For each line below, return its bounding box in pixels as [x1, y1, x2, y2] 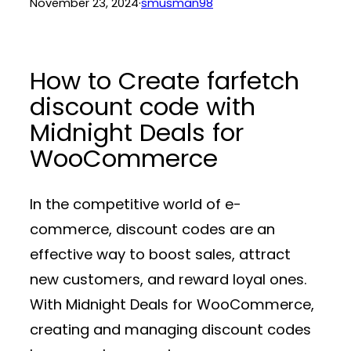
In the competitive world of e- [30, 194, 241, 214]
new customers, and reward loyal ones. [30, 269, 307, 289]
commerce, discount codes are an [30, 219, 275, 239]
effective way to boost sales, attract [30, 244, 291, 264]
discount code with [30, 90, 255, 125]
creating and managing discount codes [30, 319, 311, 339]
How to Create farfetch [30, 64, 299, 99]
